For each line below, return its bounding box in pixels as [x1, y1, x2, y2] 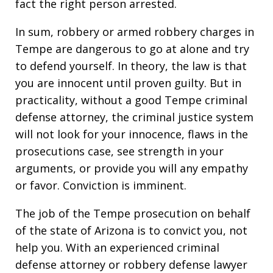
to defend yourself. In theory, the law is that [15, 58, 247, 73]
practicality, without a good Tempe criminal [15, 92, 247, 107]
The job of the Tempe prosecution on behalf [15, 205, 250, 221]
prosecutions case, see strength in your [15, 143, 224, 158]
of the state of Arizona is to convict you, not [15, 222, 247, 238]
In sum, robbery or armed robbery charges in [15, 24, 254, 39]
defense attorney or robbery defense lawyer [15, 257, 247, 272]
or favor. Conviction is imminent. [15, 177, 186, 193]
